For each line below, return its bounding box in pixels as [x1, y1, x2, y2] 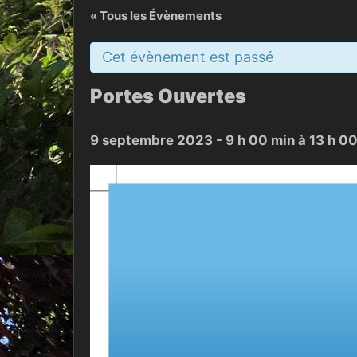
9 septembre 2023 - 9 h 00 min [90, 132, 295, 148]
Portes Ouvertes [90, 84, 246, 108]
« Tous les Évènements [90, 8, 222, 23]
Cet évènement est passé [102, 49, 273, 65]
